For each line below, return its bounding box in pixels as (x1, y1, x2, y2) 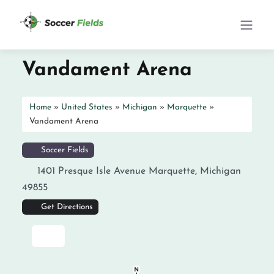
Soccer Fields (38, 146, 88, 154)
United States (61, 103, 113, 111)
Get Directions (40, 203, 92, 211)
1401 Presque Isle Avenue (37, 166, 146, 176)
